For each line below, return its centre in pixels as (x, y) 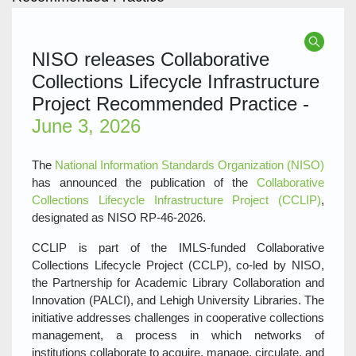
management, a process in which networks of (178, 335)
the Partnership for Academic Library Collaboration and (178, 283)
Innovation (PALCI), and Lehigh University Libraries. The (178, 300)
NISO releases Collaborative (151, 60)
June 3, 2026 (86, 126)
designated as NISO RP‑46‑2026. (119, 218)
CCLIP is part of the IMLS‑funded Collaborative (178, 248)
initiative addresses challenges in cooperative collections (178, 318)
